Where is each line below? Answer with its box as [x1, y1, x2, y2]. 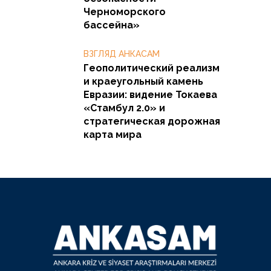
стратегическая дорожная [83, 115, 220, 127]
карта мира [83, 128, 142, 140]
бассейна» [83, 19, 140, 31]
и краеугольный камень [83, 75, 203, 87]
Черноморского [83, 5, 166, 18]
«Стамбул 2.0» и [83, 102, 165, 114]
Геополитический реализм [83, 62, 220, 74]
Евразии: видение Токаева [83, 88, 217, 100]
